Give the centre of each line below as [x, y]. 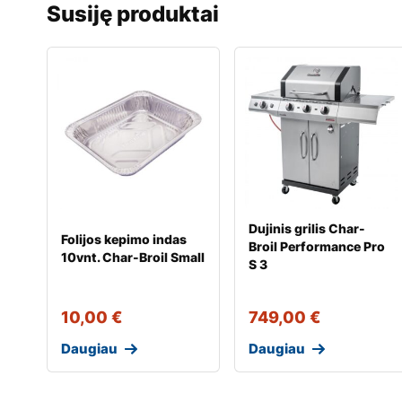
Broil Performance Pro [317, 246]
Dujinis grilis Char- [307, 228]
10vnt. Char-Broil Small [133, 257]
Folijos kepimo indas [124, 239]
